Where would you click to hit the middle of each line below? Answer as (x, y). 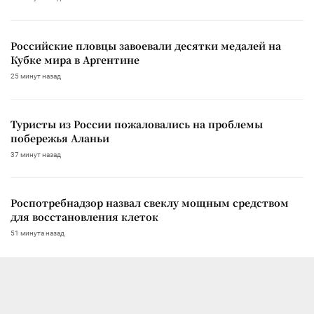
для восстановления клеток (84, 217)
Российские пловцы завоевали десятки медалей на (146, 46)
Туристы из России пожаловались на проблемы (137, 124)
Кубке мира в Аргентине (75, 60)
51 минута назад (37, 233)
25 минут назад (36, 76)
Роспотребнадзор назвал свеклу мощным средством (150, 203)
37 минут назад (36, 155)
